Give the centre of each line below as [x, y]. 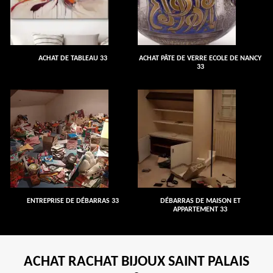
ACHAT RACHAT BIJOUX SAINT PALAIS [136, 262]
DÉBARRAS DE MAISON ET [200, 201]
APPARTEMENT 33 [200, 210]
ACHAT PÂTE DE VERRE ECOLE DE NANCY [200, 58]
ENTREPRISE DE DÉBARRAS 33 [73, 201]
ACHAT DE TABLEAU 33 [73, 58]
